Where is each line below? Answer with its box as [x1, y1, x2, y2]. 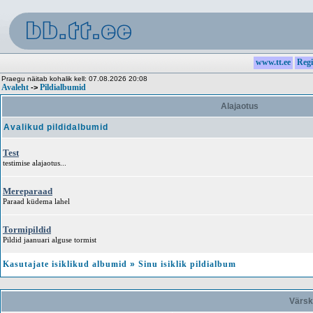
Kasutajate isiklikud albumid [3, 259, 127, 269]
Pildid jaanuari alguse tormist [3, 235, 96, 244]
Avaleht [1, 82, 29, 92]
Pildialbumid [40, 82, 86, 92]
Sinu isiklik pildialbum [138, 259, 236, 269]
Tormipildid [3, 224, 51, 235]
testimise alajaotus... [3, 159, 66, 167]
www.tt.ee [256, 57, 291, 67]
